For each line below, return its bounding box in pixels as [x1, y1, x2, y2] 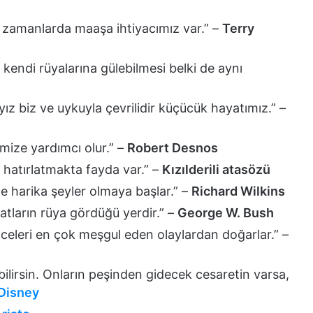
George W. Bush [177, 205, 274, 220]
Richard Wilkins [191, 183, 285, 198]
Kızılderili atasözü [162, 161, 270, 177]
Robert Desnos [127, 140, 218, 155]
